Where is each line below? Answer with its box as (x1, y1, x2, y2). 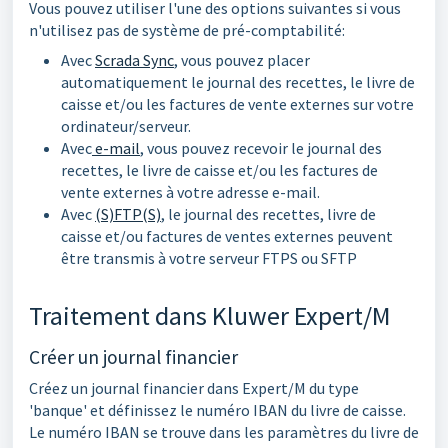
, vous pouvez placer (174, 50, 310, 70)
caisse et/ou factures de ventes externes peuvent (61, 226, 393, 246)
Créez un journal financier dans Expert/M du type (29, 378, 359, 398)
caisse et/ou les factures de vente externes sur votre (61, 94, 414, 114)
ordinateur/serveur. (61, 116, 191, 136)
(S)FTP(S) (95, 204, 161, 224)
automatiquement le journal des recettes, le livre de (61, 72, 415, 92)
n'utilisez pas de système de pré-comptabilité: (29, 20, 345, 40)
